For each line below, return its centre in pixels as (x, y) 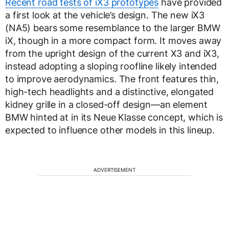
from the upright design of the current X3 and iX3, (112, 54)
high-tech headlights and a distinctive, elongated (110, 92)
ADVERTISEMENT (114, 170)
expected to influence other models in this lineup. (110, 130)
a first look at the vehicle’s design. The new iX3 (105, 15)
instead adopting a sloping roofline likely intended (111, 66)
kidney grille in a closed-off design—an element (106, 105)
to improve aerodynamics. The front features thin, (112, 79)
